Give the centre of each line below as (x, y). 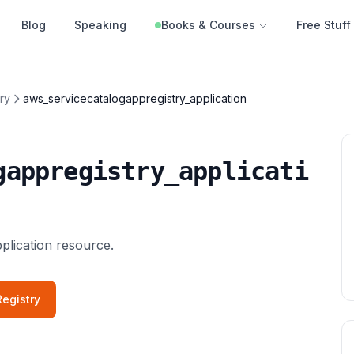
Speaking (100, 25)
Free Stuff (324, 25)
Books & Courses (208, 25)
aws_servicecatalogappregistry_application (135, 98)
